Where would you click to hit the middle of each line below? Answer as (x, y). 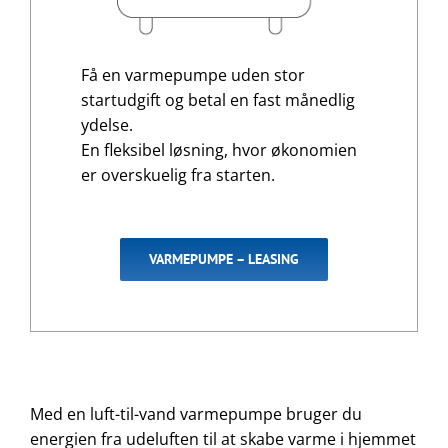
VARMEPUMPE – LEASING (224, 258)
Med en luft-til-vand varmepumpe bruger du (195, 413)
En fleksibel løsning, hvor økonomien (218, 149)
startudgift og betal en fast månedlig (217, 99)
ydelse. (106, 124)
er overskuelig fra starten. (177, 174)
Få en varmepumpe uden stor (192, 74)
